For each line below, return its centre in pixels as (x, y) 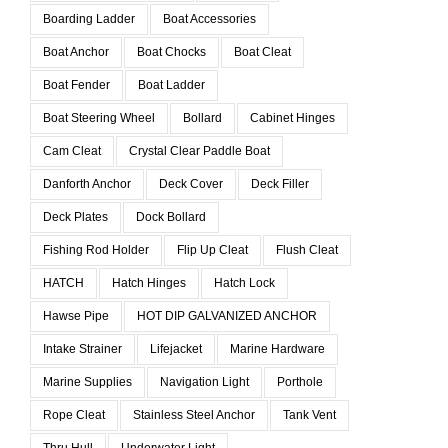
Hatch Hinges (149, 282)
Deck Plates (75, 216)
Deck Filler (280, 183)
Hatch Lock (244, 282)
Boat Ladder (171, 84)
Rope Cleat (74, 414)
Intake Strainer (82, 348)
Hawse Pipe (76, 315)
